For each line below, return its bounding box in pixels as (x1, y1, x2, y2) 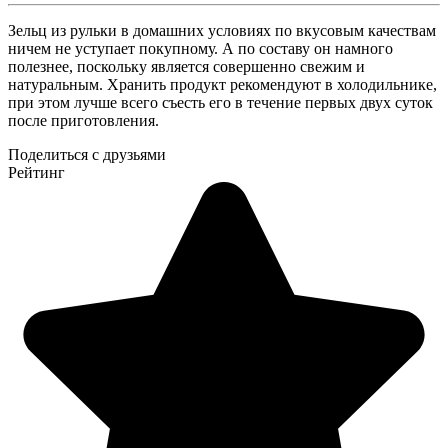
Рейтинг (8, 163, 65, 181)
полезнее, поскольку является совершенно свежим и (8, 57, 365, 75)
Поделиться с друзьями (8, 145, 166, 163)
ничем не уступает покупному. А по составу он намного (8, 39, 393, 57)
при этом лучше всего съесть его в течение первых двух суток (8, 93, 433, 111)
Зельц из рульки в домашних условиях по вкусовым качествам (8, 21, 436, 39)
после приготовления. (8, 111, 159, 129)
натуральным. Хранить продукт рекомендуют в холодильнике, (8, 75, 437, 93)
